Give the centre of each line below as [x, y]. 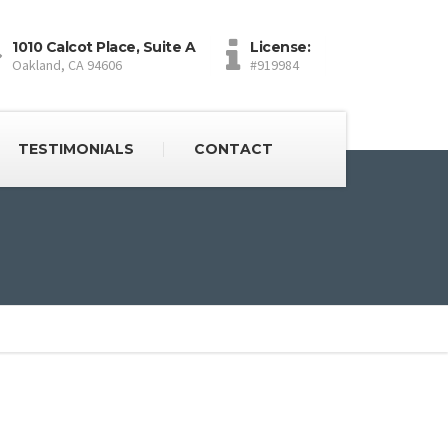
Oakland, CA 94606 [67, 65]
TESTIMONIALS [75, 149]
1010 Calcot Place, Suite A [103, 47]
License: [280, 47]
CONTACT [233, 149]
